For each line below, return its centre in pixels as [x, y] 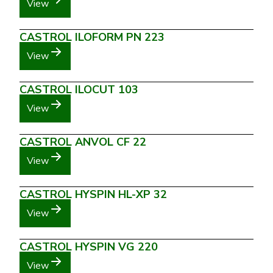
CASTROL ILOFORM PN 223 [92, 37]
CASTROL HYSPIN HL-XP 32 [93, 194]
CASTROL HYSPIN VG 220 [89, 247]
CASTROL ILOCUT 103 [79, 90]
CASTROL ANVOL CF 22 [83, 142]
